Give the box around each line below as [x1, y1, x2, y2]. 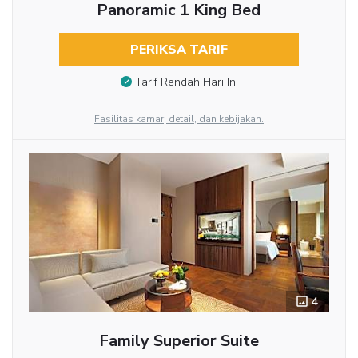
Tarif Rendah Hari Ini [134, 74, 238, 90]
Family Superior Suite [98, 330, 259, 352]
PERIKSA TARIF [129, 40, 228, 58]
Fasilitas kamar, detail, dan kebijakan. [94, 113, 264, 126]
